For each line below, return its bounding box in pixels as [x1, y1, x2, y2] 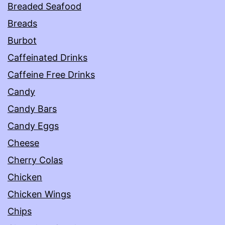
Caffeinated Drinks [8, 52, 87, 63]
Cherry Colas [8, 155, 63, 166]
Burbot [8, 35, 37, 46]
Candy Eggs [8, 121, 59, 132]
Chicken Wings [8, 189, 71, 200]
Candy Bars [8, 103, 57, 115]
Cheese [8, 138, 39, 149]
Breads [8, 18, 37, 29]
